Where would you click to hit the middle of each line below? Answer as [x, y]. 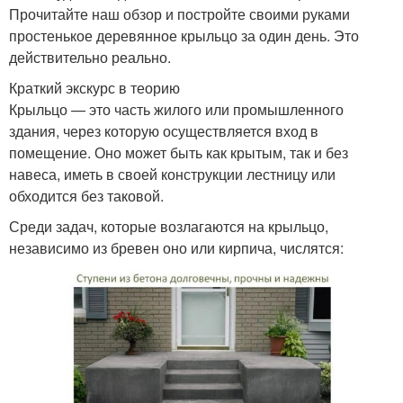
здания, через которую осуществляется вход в [164, 131]
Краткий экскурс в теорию [94, 88]
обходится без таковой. [86, 196]
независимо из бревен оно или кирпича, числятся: [176, 248]
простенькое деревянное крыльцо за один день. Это [184, 36]
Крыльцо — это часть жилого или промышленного [176, 110]
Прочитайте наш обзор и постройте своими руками [179, 14]
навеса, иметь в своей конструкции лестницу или [172, 175]
